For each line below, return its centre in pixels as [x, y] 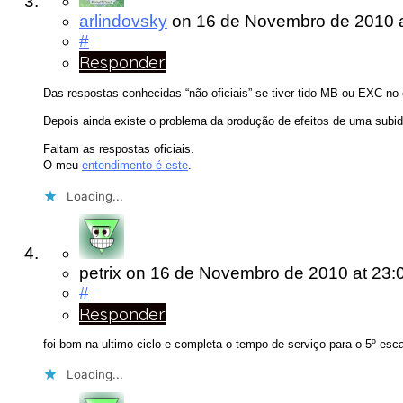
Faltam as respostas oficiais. [119, 149]
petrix [100, 273]
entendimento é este [135, 166]
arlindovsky [123, 22]
